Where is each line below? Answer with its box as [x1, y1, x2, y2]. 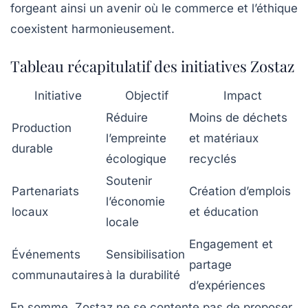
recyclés [189, 151, 236, 166]
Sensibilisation [106, 247, 185, 261]
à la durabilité [106, 267, 180, 282]
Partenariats [12, 184, 79, 198]
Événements [12, 247, 80, 261]
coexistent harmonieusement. [10, 21, 175, 36]
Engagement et [189, 236, 273, 251]
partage [189, 257, 232, 272]
